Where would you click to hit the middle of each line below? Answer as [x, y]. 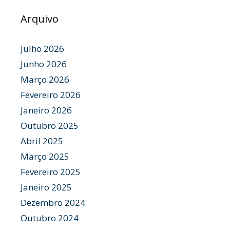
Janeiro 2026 [46, 110]
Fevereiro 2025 [51, 172]
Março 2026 [45, 79]
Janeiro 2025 [46, 187]
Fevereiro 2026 [51, 95]
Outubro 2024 [50, 218]
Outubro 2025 [50, 126]
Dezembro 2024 [53, 203]
